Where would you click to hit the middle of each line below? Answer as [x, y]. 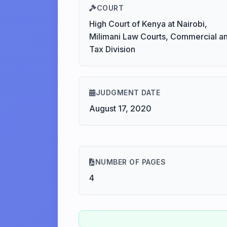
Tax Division [112, 49]
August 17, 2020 [120, 108]
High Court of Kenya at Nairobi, [148, 24]
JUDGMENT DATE [128, 92]
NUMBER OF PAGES [130, 162]
